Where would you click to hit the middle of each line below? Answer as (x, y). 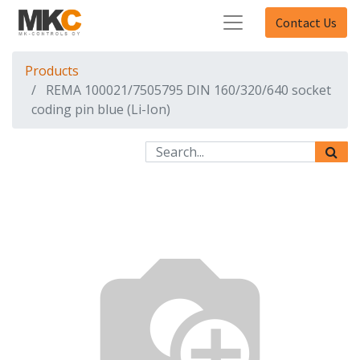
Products (52, 71)
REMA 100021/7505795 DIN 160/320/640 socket (188, 90)
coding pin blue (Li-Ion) (101, 109)
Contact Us (306, 22)
